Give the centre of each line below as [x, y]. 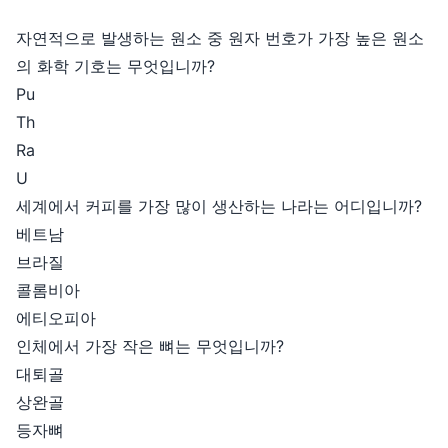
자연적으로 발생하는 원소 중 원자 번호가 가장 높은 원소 [220, 38]
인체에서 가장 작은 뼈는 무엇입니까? [150, 346]
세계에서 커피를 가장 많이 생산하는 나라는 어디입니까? [219, 206]
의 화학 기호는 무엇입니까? [115, 66]
